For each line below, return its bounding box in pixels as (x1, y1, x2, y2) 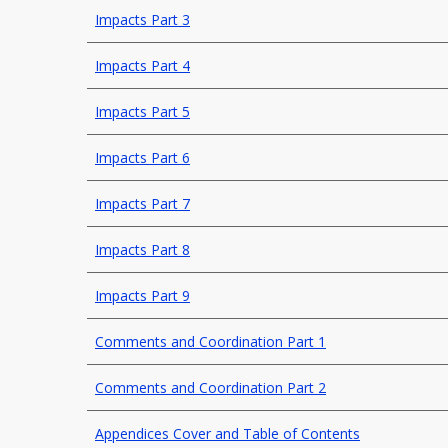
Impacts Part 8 (95, 240, 190, 259)
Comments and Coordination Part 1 (95, 332, 326, 351)
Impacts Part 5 (95, 102, 190, 121)
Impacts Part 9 (95, 286, 190, 305)
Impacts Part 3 (95, 10, 190, 29)
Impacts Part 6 (95, 148, 190, 167)
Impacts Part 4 (95, 56, 190, 75)
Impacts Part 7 (95, 194, 190, 213)
